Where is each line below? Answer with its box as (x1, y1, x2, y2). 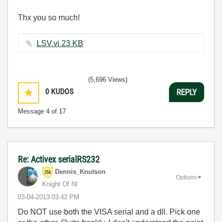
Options (176, 173, 197, 181)
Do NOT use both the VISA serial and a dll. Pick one (18, 208, 200, 216)
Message (18, 108, 46, 115)
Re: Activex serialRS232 (18, 154, 100, 165)
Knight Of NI (42, 180, 78, 188)
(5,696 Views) (88, 76, 127, 83)
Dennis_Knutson (55, 168, 106, 176)
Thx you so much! (18, 13, 80, 22)
